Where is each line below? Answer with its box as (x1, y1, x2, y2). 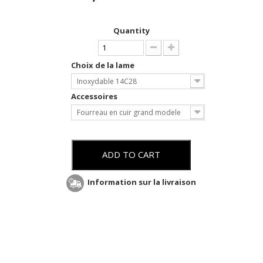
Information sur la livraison (87, 177, 197, 188)
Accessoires (71, 91, 120, 102)
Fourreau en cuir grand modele (77, 107, 181, 118)
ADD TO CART (102, 149, 161, 161)
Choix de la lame (71, 60, 137, 71)
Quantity (113, 25, 150, 36)
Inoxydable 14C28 (77, 76, 137, 87)
